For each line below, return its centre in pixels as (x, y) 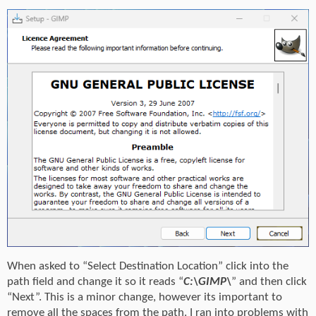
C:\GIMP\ (207, 281)
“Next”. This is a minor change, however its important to (145, 297)
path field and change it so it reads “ (95, 281)
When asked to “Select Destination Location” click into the (148, 266)
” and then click (269, 281)
